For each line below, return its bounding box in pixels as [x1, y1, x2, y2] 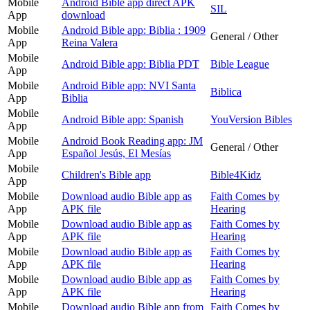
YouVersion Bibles [210, 113, 292, 125]
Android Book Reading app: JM [62, 134, 203, 147]
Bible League [210, 57, 269, 70]
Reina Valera [62, 36, 118, 48]
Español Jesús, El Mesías [62, 147, 171, 159]
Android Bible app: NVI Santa [62, 79, 196, 91]
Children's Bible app [62, 168, 151, 181]
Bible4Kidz [210, 168, 261, 181]
